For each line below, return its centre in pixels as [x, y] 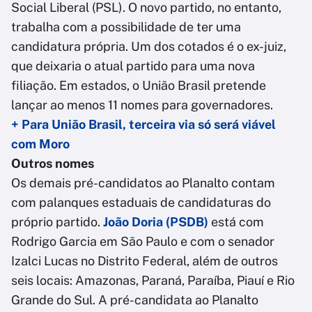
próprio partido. [57, 222]
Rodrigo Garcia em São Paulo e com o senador [143, 242]
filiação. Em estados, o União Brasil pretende [139, 86]
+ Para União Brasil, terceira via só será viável [143, 125]
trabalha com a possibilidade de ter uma [126, 27]
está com [236, 222]
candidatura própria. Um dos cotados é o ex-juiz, [149, 47]
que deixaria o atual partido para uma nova [133, 66]
